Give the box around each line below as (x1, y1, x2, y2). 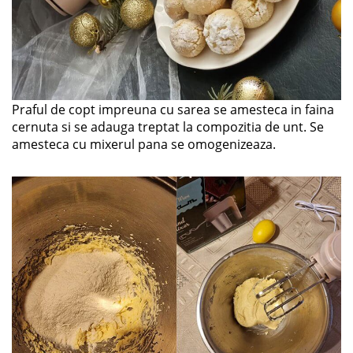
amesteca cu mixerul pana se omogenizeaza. (12, 135, 276, 153)
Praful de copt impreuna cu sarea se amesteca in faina (12, 100, 334, 118)
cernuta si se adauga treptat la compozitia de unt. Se (12, 117, 324, 136)
